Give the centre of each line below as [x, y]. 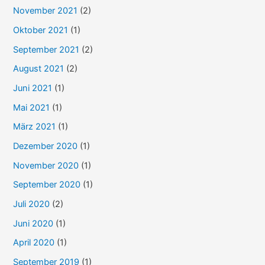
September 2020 [47, 185]
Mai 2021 [32, 107]
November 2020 [46, 165]
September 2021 [46, 49]
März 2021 [35, 127]
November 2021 [46, 11]
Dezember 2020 [46, 146]
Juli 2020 [32, 204]
